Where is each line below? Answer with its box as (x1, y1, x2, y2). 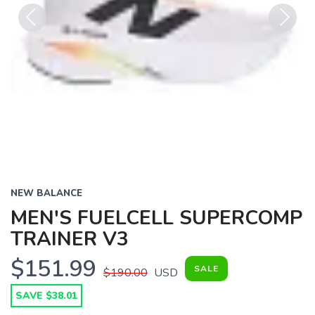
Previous (18, 32, 63, 48)
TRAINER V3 (11, 226, 129, 252)
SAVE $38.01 (15, 289, 77, 302)
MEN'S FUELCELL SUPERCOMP (11, 205, 302, 231)
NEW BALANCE (11, 187, 82, 200)
